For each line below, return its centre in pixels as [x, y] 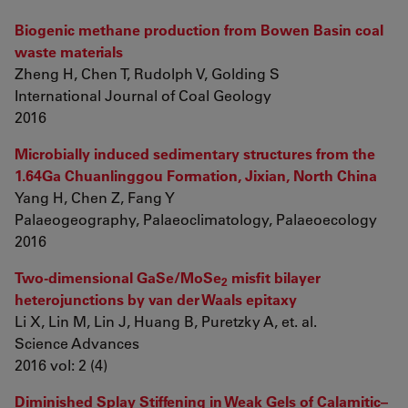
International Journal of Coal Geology [143, 95]
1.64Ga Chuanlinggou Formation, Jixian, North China [196, 175]
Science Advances [77, 343]
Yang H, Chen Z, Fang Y [95, 197]
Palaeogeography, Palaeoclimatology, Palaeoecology [196, 219]
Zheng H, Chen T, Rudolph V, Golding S [147, 73]
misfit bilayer [274, 277]
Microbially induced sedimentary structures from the [195, 153]
